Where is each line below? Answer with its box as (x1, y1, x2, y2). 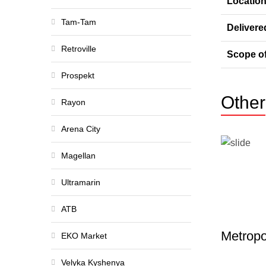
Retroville (61, 44, 96, 53)
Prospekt (61, 71, 94, 80)
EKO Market (61, 231, 107, 240)
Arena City (61, 124, 100, 134)
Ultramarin (61, 178, 100, 187)
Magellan (61, 151, 96, 160)
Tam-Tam (61, 17, 96, 27)
